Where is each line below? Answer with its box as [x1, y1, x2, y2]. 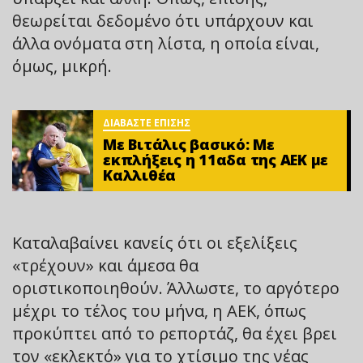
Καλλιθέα [103, 165, 176, 186]
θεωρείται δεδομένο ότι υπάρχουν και [12, 9, 314, 32]
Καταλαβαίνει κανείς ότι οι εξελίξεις [12, 231, 297, 254]
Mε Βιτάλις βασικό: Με [103, 135, 275, 155]
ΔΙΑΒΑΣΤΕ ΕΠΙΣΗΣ [103, 116, 190, 130]
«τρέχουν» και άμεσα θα [12, 254, 199, 276]
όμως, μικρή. [12, 54, 112, 77]
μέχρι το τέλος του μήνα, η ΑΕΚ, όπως [12, 299, 306, 322]
